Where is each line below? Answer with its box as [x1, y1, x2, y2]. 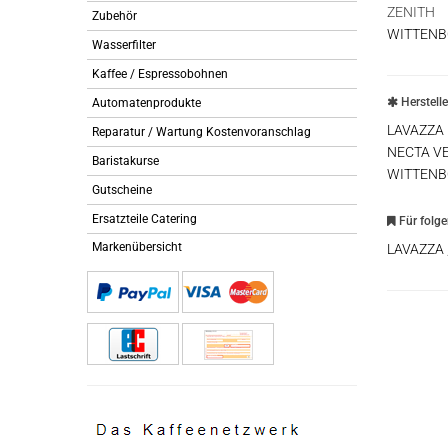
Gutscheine [92, 183, 152, 197]
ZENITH [387, 4, 435, 20]
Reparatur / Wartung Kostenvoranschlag [92, 125, 311, 139]
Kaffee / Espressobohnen [92, 67, 228, 81]
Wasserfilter [92, 38, 156, 52]
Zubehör [92, 9, 137, 23]
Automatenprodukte [92, 96, 201, 110]
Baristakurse [92, 154, 159, 168]
